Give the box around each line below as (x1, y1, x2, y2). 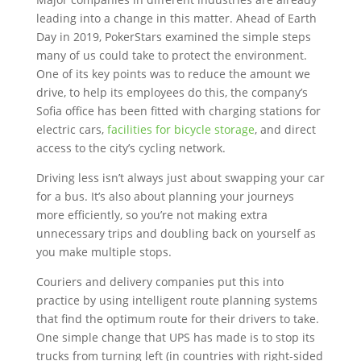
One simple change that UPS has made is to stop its (35, 330, 315, 345)
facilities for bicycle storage (106, 122, 255, 137)
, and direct (254, 122, 316, 137)
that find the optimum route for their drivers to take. (35, 311, 319, 326)
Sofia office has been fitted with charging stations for (35, 103, 321, 118)
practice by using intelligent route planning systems (35, 293, 317, 308)
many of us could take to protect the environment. (35, 48, 307, 63)
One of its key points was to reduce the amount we (35, 66, 310, 81)
